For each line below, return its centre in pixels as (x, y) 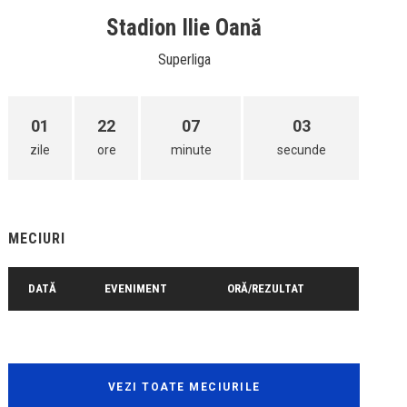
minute (191, 150)
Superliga (184, 60)
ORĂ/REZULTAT (266, 288)
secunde (301, 150)
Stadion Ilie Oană (184, 28)
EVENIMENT (136, 288)
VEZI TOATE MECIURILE (184, 387)
